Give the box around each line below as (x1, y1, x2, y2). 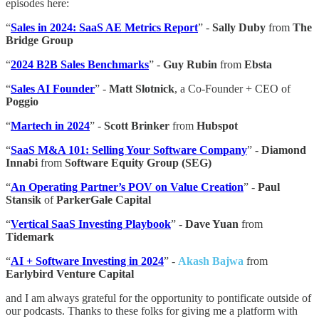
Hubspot (197, 120, 238, 132)
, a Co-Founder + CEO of (174, 83, 291, 95)
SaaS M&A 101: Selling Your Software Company (11, 144, 247, 156)
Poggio (6, 95, 38, 108)
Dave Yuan (185, 218, 239, 230)
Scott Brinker (104, 120, 169, 132)
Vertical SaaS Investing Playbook (11, 218, 171, 230)
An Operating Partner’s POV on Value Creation (11, 181, 244, 193)
